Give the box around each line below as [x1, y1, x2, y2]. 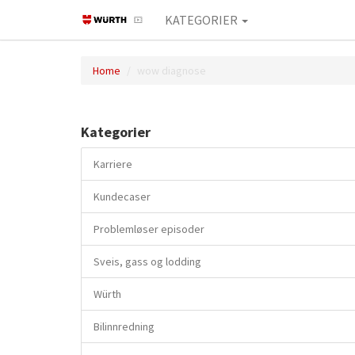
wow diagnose [137, 63, 206, 78]
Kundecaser [94, 189, 151, 204]
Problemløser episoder [94, 222, 204, 236]
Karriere [94, 157, 132, 171]
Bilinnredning [94, 319, 155, 334]
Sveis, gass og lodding [94, 254, 201, 269]
